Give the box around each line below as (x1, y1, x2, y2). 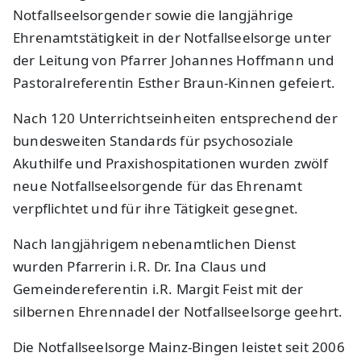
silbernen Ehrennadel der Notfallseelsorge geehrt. (13, 302, 343, 322)
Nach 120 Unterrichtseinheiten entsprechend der (13, 109, 338, 128)
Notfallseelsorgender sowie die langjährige (13, 6, 293, 25)
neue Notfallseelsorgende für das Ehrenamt (13, 176, 302, 196)
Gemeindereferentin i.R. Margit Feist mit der (13, 280, 304, 299)
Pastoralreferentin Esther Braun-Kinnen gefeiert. (13, 73, 336, 93)
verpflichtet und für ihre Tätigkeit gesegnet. (13, 199, 299, 218)
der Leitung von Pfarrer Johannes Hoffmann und (13, 51, 334, 70)
